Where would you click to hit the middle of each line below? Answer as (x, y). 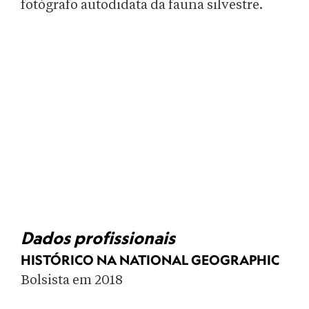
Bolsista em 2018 (72, 280)
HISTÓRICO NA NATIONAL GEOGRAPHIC (150, 260)
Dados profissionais (98, 238)
